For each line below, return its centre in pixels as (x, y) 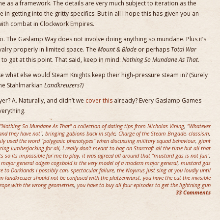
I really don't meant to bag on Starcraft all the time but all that (137, 148)
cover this (99, 100)
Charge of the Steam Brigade (152, 133)
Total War (184, 49)
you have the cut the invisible (177, 178)
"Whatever (199, 126)
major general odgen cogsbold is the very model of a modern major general (89, 163)
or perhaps (154, 49)
